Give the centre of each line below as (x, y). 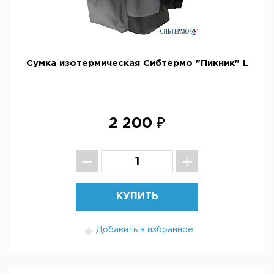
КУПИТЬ (137, 197)
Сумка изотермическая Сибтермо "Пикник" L (137, 63)
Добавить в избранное (145, 230)
